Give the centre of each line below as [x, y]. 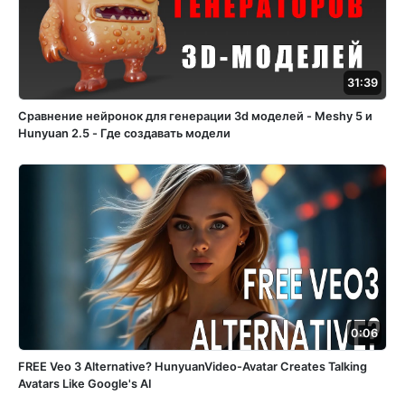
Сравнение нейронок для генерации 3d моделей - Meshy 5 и [195, 116]
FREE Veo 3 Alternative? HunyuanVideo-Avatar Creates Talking [193, 366]
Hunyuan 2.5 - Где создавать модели [124, 133]
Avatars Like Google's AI [85, 383]
